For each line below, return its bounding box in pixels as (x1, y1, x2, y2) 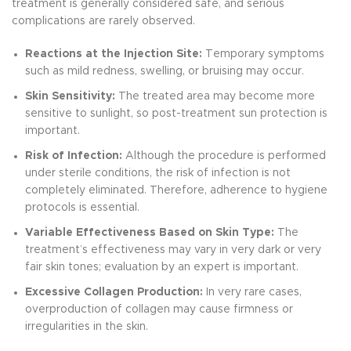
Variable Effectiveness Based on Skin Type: (25, 227, 274, 238)
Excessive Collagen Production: (25, 287, 203, 298)
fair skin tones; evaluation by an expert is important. (25, 262, 299, 273)
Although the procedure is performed (122, 150, 326, 161)
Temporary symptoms (202, 49, 324, 60)
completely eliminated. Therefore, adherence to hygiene (25, 185, 327, 196)
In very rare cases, (203, 287, 302, 298)
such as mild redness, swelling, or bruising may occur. (25, 66, 304, 77)
